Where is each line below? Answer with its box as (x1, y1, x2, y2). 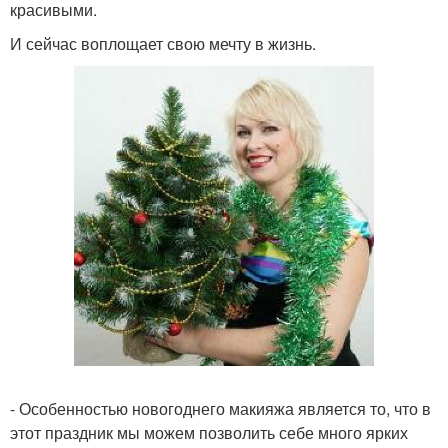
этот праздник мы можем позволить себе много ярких (10, 421, 408, 444)
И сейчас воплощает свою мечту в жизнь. (10, 32, 316, 55)
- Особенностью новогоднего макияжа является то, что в (10, 397, 431, 420)
